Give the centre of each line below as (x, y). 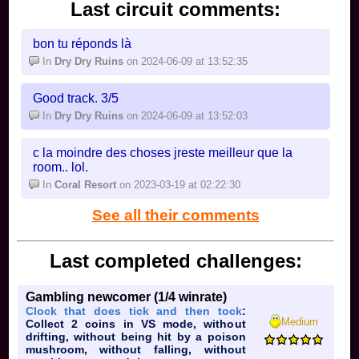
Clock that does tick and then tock (133, 311)
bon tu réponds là (83, 43)
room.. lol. (61, 167)
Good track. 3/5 (76, 98)
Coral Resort (87, 184)
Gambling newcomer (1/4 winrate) (126, 296)
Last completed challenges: (175, 260)
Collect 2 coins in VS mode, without (135, 323)
